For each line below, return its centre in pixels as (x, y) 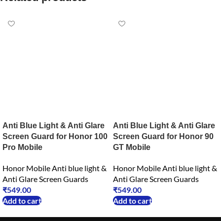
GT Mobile (132, 147)
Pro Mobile (22, 147)
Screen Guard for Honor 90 (163, 137)
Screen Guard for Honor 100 (55, 137)
